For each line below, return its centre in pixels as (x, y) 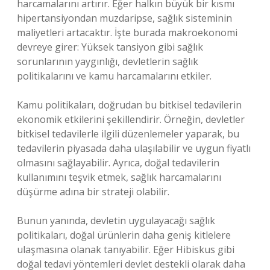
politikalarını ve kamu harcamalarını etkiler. (114, 76)
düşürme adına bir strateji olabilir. (93, 192)
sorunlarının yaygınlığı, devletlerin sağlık (108, 61)
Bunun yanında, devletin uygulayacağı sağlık (116, 221)
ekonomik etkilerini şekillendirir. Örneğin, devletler (131, 119)
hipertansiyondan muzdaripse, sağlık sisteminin (124, 18)
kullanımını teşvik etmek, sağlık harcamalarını (119, 177)
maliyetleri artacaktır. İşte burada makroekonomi (127, 33)
